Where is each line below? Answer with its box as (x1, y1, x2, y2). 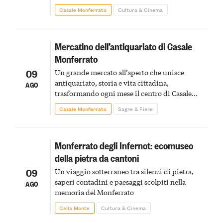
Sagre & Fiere (118, 104, 153, 113)
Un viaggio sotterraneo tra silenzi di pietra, (54, 166, 194, 177)
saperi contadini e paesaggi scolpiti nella (54, 177, 186, 187)
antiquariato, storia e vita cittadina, (54, 78, 169, 88)
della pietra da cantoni (54, 151, 139, 165)
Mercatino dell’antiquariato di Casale (54, 39, 192, 53)
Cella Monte (59, 203, 90, 213)
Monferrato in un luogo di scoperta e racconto (54, 99, 203, 109)
